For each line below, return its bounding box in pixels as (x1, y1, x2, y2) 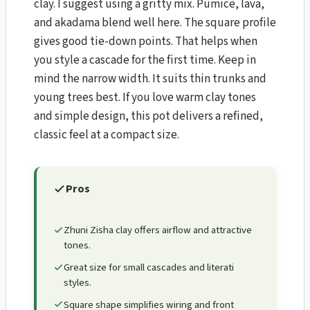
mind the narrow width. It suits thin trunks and (34, 70, 266, 87)
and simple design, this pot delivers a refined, (34, 107, 263, 125)
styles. (64, 275, 91, 290)
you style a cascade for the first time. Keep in (34, 51, 256, 69)
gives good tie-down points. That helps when (34, 33, 257, 50)
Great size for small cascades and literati (64, 259, 234, 275)
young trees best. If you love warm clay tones (34, 89, 256, 106)
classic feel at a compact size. (34, 126, 179, 143)
